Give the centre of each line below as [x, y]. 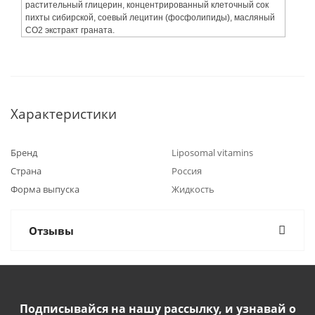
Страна [26, 171]
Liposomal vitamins [212, 153]
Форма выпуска [45, 189]
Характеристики [64, 114]
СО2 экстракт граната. [70, 30]
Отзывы [51, 231]
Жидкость [193, 189]
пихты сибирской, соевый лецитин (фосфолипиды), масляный [150, 18]
